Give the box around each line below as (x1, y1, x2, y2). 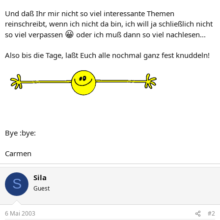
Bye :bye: (5, 127, 36, 137)
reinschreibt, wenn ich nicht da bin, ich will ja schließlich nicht (5, 18, 213, 28)
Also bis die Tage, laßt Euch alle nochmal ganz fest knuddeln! (5, 50, 210, 60)
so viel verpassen (5, 29, 65, 39)
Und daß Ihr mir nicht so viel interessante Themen (5, 8, 174, 18)
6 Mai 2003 (5, 209, 35, 218)
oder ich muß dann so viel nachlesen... (74, 29, 206, 39)
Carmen (5, 148, 31, 158)
